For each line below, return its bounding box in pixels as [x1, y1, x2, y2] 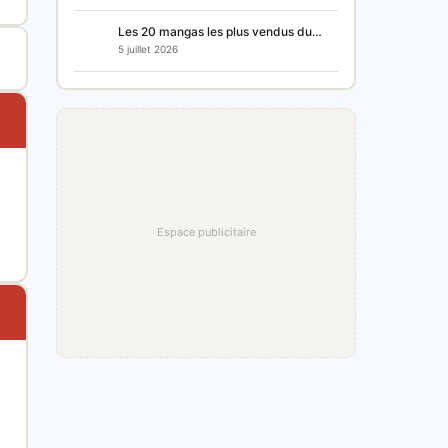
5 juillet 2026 [118, 43, 178, 56]
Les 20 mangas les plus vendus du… [118, 24, 322, 40]
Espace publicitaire [156, 225, 256, 240]
